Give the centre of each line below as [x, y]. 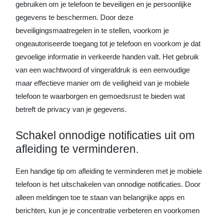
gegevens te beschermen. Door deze [74, 17]
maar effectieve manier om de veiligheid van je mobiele [102, 83]
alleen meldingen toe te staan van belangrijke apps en [100, 197]
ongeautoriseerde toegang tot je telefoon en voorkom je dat [108, 43]
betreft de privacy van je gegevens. [71, 109]
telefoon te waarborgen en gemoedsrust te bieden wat [100, 96]
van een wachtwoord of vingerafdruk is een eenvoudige [103, 70]
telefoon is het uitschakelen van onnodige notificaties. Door [108, 184]
